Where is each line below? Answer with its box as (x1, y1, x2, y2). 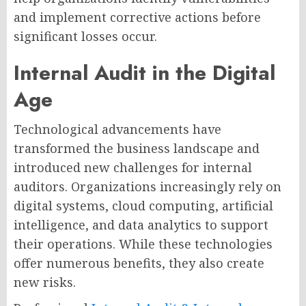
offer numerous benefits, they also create (14, 255, 264, 272)
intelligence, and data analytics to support (14, 217, 268, 234)
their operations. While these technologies (14, 236, 273, 253)
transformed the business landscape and (14, 140, 260, 157)
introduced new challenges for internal (14, 159, 252, 176)
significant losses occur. (14, 28, 157, 45)
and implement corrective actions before (14, 9, 261, 26)
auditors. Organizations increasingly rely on (14, 178, 281, 195)
